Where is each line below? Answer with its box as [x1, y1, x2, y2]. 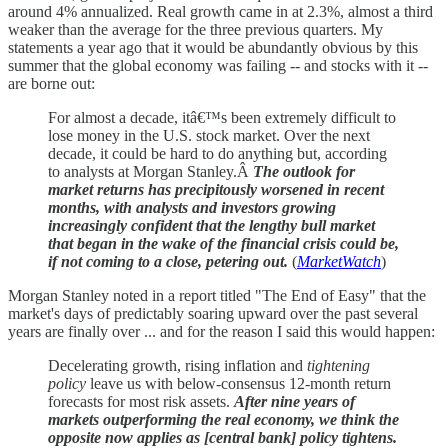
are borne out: [8, 75, 95, 93]
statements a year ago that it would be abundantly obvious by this [8, 39, 418, 57]
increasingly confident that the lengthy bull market [48, 217, 375, 235]
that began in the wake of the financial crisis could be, [48, 235, 399, 253]
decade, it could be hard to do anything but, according [48, 145, 387, 163]
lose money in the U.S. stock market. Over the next [48, 127, 370, 145]
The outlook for [253, 163, 355, 181]
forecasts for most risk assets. [48, 393, 234, 411]
